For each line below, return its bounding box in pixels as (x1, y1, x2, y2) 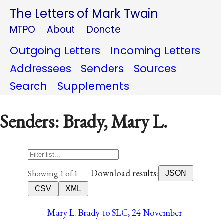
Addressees (10, 61, 71, 75)
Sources (134, 61, 176, 75)
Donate (87, 23, 121, 36)
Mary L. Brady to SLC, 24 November (47, 206, 182, 219)
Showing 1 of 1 (28, 167, 78, 179)
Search (10, 79, 47, 93)
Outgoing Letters (10, 43, 100, 58)
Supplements (57, 79, 129, 93)
